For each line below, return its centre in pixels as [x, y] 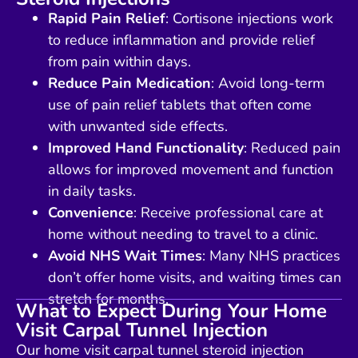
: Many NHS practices [271, 256]
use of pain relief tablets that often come [180, 105]
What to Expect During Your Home [171, 311]
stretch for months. [108, 299]
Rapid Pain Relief [107, 19]
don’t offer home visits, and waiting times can [195, 278]
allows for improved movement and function [191, 170]
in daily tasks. [92, 191]
